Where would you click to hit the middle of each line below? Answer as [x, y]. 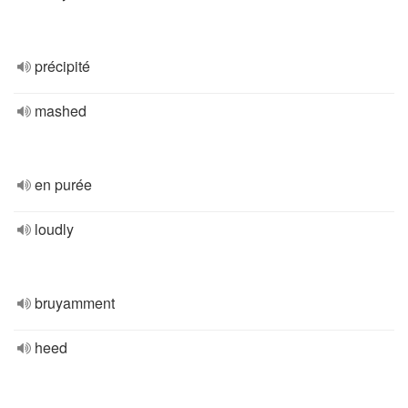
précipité [62, 66]
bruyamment [75, 303]
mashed [61, 111]
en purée [63, 184]
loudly [54, 229]
